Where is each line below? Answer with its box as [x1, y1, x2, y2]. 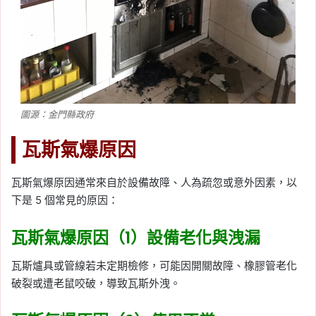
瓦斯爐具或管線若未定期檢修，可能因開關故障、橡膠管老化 [11, 259, 297, 273]
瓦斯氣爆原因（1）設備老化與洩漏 [11, 226, 260, 249]
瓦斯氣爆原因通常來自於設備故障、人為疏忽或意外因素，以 [11, 175, 297, 189]
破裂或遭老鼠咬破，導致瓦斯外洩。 [11, 276, 181, 291]
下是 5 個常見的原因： [11, 193, 119, 207]
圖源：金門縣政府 [20, 109, 94, 121]
